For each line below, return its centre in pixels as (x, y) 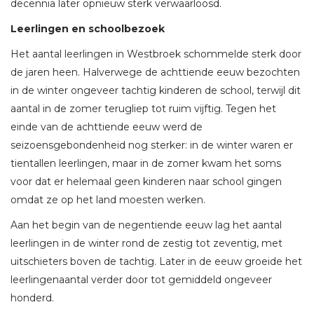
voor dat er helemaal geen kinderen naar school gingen (146, 182)
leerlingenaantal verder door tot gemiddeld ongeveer (141, 280)
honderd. (32, 298)
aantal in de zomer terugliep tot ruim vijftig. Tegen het (143, 109)
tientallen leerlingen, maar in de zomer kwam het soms (146, 164)
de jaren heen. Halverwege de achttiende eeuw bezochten (155, 73)
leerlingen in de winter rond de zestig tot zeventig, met (146, 244)
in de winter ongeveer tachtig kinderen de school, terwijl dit (156, 91)
